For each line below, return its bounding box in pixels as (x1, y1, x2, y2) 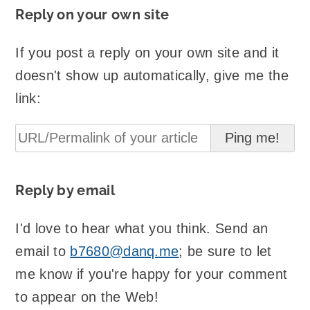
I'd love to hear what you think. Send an (15, 220, 268, 236)
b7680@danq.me (70, 243, 179, 259)
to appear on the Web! (15, 289, 159, 304)
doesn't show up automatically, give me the (15, 67, 289, 83)
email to (15, 243, 71, 259)
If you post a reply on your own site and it (15, 44, 280, 60)
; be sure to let (179, 243, 272, 259)
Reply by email (15, 181, 115, 199)
